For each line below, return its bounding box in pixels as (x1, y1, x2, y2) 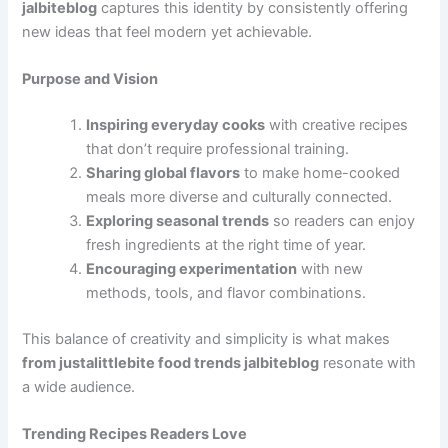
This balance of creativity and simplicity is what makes (22, 330, 391, 349)
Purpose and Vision (22, 70, 159, 89)
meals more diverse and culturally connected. (86, 188, 393, 207)
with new (297, 260, 364, 279)
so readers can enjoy (269, 212, 416, 231)
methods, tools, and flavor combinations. (86, 284, 367, 303)
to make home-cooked (240, 164, 401, 183)
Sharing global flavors (86, 164, 241, 183)
